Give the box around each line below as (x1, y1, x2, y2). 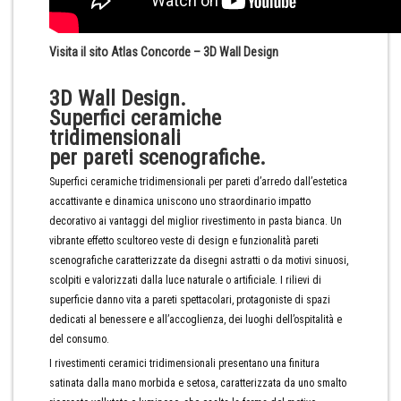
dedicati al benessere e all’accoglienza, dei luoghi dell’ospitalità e (49, 313, 342, 326)
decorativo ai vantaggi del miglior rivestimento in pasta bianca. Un (49, 215, 342, 227)
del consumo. (49, 333, 109, 346)
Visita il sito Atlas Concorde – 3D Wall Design (49, 45, 278, 59)
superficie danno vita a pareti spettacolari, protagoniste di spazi (49, 294, 330, 306)
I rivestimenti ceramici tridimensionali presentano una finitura (49, 357, 320, 370)
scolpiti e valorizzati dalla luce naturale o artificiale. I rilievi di (49, 274, 321, 286)
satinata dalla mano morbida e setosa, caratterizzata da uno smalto (49, 377, 346, 389)
